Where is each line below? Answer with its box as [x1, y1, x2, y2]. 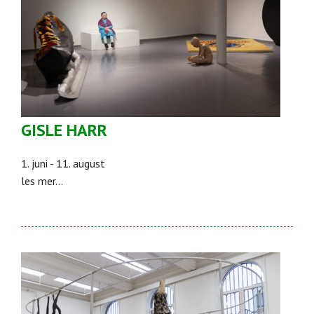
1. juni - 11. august [21, 156, 105, 171]
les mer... [21, 174, 63, 189]
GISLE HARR [21, 119, 107, 142]
